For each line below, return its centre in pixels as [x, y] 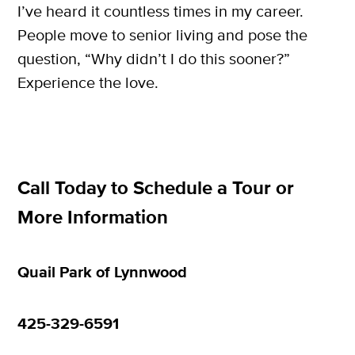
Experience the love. [88, 83]
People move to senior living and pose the [162, 36]
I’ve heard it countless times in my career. [160, 12]
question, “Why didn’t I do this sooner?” [154, 59]
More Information [93, 219]
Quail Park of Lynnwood [102, 273]
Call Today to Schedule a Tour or [156, 189]
